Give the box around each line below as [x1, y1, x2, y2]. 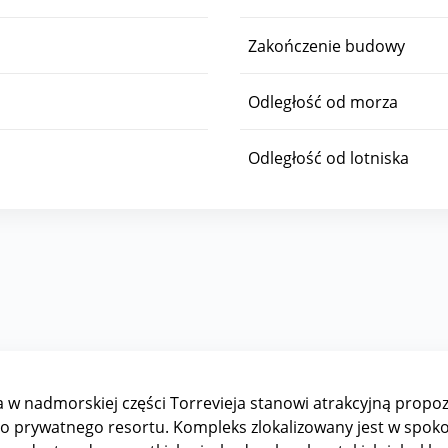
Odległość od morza [248, 90, 398, 113]
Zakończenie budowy [248, 34, 405, 57]
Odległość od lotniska [248, 146, 409, 169]
